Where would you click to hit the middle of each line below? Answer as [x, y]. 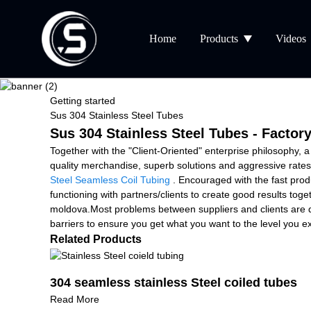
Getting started [83, 100]
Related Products [96, 239]
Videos [291, 39]
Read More [75, 299]
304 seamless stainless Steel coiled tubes [174, 282]
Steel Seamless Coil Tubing [110, 179]
